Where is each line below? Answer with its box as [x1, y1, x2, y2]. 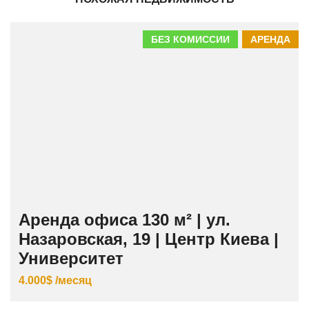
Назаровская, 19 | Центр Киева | [19, 230, 279, 249]
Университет [19, 249, 123, 268]
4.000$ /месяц [19, 275, 92, 287]
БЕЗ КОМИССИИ [151, 34, 230, 46]
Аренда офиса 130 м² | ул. [19, 210, 230, 230]
